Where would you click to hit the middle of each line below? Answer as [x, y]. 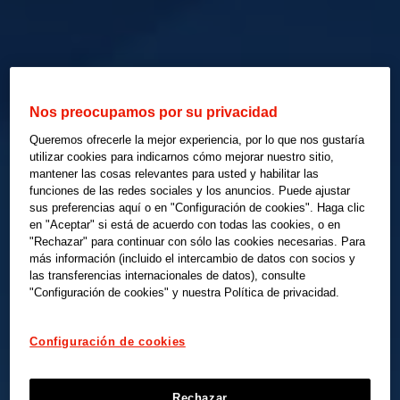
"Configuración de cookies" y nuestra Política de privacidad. [185, 293]
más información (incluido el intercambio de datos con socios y [193, 259]
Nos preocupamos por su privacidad [154, 112]
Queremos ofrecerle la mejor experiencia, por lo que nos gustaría [197, 140]
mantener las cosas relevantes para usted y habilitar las [175, 174]
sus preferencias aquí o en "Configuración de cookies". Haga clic [198, 208]
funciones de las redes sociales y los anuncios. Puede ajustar [190, 191]
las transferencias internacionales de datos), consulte [168, 276]
